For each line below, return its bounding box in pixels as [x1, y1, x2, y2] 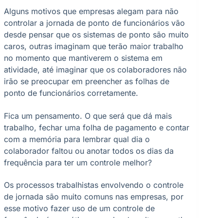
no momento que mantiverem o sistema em [4, 53, 163, 63]
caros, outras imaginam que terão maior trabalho [4, 41, 183, 52]
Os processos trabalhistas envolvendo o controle [4, 180, 183, 190]
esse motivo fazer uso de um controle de [4, 203, 155, 213]
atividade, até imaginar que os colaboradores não [4, 65, 187, 75]
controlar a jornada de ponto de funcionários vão [4, 18, 185, 28]
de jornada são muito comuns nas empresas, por [4, 191, 183, 201]
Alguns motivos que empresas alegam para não [4, 6, 179, 17]
